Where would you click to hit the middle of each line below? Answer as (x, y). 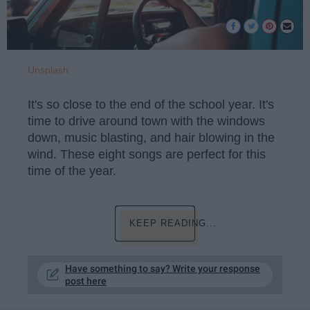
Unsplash (48, 70)
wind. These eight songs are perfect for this (147, 155)
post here (86, 281)
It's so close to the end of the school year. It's (151, 105)
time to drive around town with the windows (146, 121)
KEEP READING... (173, 223)
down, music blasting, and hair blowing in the (151, 138)
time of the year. (72, 171)
